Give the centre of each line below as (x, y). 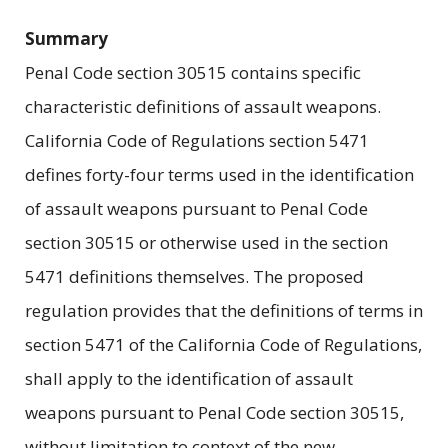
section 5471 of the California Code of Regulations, (223, 344)
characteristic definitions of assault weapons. (203, 106)
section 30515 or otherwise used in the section (206, 242)
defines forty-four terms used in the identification (219, 174)
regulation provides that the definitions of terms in (224, 310)
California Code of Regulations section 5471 (197, 140)
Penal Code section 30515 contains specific (193, 72)
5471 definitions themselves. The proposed (194, 276)
